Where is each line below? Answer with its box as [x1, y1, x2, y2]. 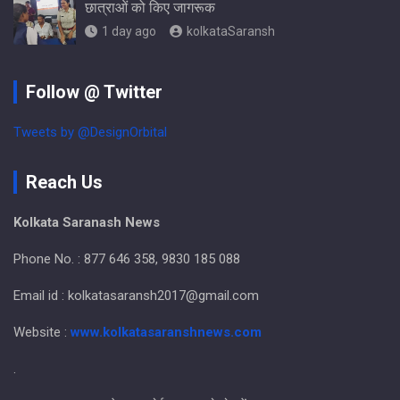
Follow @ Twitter [26, 81, 162, 104]
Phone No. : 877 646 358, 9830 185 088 [13, 251, 240, 268]
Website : [13, 324, 71, 341]
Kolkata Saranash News [13, 214, 160, 231]
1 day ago [102, 24, 156, 39]
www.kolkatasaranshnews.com [71, 324, 262, 341]
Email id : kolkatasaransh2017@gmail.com [13, 287, 259, 304]
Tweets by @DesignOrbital [13, 124, 167, 141]
